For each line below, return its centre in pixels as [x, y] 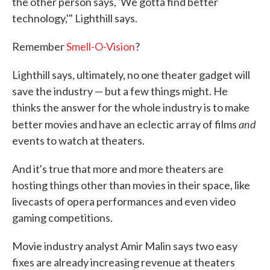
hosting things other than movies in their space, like [131, 185]
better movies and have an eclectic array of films [125, 124]
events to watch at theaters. [78, 141]
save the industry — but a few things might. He [120, 91]
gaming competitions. [62, 218]
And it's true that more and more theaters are [118, 169]
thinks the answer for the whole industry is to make [131, 108]
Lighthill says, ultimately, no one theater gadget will [131, 75]
